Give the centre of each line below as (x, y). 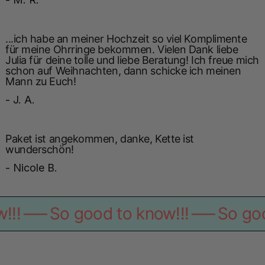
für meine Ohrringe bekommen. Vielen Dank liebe (122, 49)
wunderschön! (40, 149)
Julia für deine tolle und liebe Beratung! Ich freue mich (132, 60)
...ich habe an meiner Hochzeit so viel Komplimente (126, 38)
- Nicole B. (31, 167)
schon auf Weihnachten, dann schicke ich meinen (123, 70)
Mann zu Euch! (41, 81)
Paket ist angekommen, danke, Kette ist (100, 138)
